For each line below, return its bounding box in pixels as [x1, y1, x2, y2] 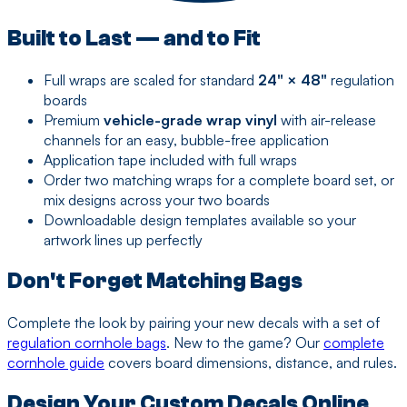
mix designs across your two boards [44, 191, 270, 209]
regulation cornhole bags [7, 333, 166, 352]
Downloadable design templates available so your [44, 211, 356, 229]
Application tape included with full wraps [44, 151, 297, 169]
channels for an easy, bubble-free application [44, 131, 329, 149]
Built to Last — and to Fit [7, 26, 261, 52]
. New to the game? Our [166, 333, 320, 352]
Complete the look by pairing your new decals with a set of [7, 313, 380, 332]
